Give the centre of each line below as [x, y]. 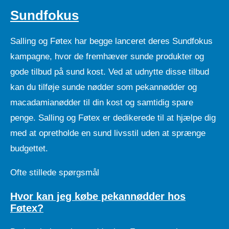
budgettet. [29, 149]
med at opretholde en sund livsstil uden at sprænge [108, 133]
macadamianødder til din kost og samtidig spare [102, 103]
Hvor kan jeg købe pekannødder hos [98, 197]
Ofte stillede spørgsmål [55, 173]
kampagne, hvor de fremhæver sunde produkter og [107, 57]
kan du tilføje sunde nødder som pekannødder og [104, 87]
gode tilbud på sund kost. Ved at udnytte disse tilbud [110, 72]
